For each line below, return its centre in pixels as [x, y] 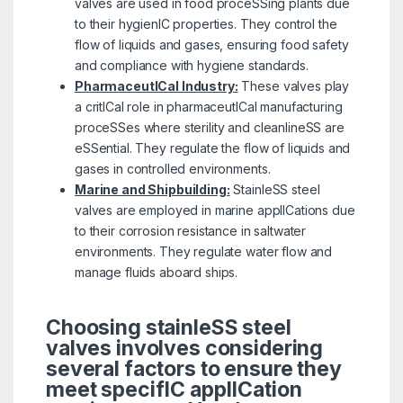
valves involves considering [184, 348]
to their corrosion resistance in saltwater [190, 230]
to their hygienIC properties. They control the [206, 23]
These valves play [294, 85]
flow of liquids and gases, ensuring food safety [211, 44]
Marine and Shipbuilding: [152, 189]
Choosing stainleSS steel [168, 327]
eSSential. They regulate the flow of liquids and [212, 148]
